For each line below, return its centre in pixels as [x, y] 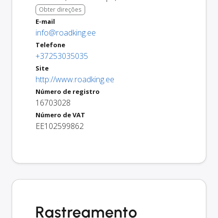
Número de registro [68, 91]
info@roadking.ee [66, 32]
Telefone [50, 45]
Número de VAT [60, 115]
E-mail [45, 21]
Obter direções [60, 9]
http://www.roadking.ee [75, 79]
